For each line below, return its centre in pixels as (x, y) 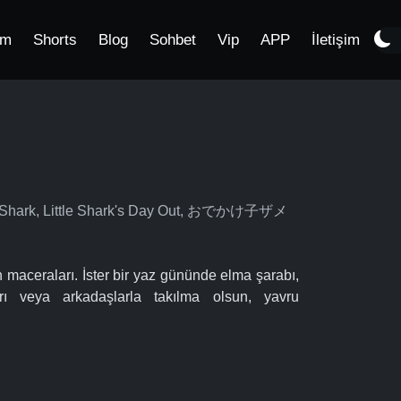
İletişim (336, 40)
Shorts (55, 40)
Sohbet (173, 40)
